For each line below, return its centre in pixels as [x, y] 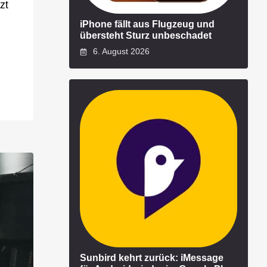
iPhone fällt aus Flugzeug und [147, 24]
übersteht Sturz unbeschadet [146, 35]
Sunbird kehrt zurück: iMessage [152, 258]
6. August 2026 [120, 52]
